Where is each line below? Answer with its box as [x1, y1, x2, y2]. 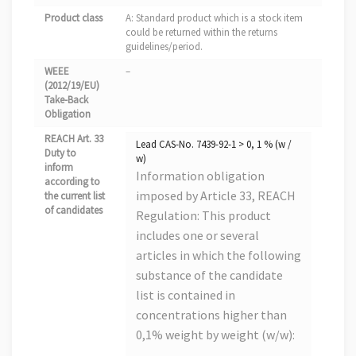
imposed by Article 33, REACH [136, 188, 296, 204]
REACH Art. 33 [44, 132, 103, 146]
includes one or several [136, 227, 259, 244]
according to [44, 175, 100, 189]
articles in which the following [136, 247, 301, 264]
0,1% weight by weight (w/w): [136, 327, 295, 343]
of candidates [44, 203, 103, 218]
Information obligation [136, 168, 265, 184]
